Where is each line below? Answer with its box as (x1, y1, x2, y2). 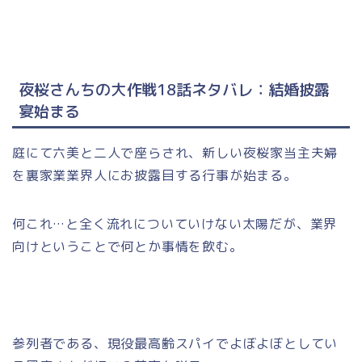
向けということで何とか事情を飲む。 (12, 237, 243, 255)
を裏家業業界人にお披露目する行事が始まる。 (12, 166, 297, 184)
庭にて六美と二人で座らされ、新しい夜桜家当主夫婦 (12, 143, 339, 162)
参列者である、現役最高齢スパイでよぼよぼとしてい (12, 334, 339, 352)
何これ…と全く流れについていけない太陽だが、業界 (12, 214, 338, 233)
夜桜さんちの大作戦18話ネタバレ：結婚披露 (19, 78, 330, 100)
